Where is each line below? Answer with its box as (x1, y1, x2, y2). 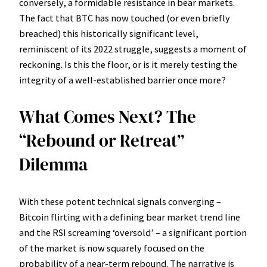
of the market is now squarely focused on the (19, 242, 204, 254)
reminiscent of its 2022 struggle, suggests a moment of (19, 43, 247, 55)
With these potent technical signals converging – (19, 195, 221, 208)
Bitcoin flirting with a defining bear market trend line (19, 211, 240, 223)
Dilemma (19, 153, 88, 177)
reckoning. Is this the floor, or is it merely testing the (19, 58, 237, 71)
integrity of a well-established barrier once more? (19, 74, 226, 86)
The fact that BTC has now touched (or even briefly (19, 12, 230, 24)
